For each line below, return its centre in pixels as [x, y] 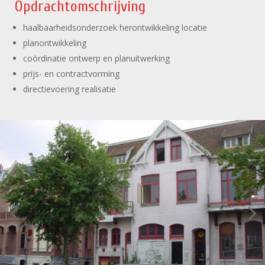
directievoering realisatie [70, 89]
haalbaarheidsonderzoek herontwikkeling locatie [115, 28]
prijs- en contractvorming [71, 74]
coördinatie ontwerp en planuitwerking [96, 59]
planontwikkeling [55, 43]
